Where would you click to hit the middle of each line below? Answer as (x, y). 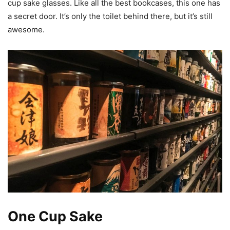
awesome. (26, 30)
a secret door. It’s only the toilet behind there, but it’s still (110, 16)
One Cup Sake (55, 217)
